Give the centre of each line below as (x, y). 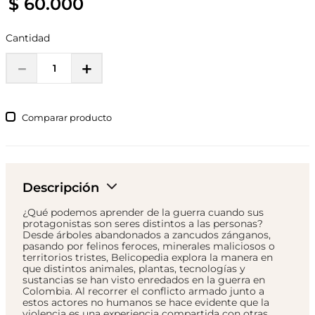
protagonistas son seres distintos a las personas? (143, 224)
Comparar (45, 117)
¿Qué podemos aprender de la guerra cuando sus (143, 213)
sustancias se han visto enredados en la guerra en (144, 280)
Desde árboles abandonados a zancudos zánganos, (147, 235)
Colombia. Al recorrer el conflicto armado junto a (143, 291)
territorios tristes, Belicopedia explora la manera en (148, 258)
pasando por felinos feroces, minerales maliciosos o (149, 246)
